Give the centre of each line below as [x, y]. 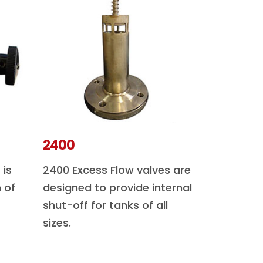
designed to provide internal [117, 188]
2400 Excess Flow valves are [117, 170]
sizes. [57, 223]
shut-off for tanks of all [105, 205]
